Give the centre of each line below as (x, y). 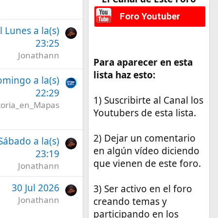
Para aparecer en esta (143, 63)
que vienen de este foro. (147, 164)
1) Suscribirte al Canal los (148, 100)
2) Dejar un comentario (144, 138)
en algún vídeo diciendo (146, 151)
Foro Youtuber (150, 17)
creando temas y (130, 202)
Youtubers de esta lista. (145, 113)
